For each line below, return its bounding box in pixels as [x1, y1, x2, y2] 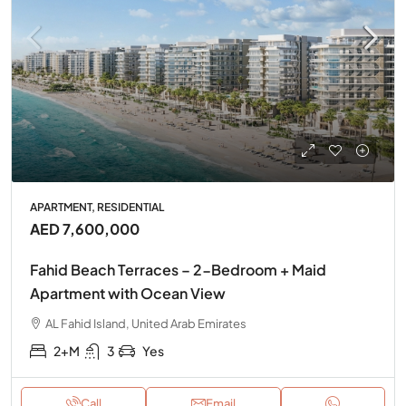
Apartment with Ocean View [30, 283, 226, 303]
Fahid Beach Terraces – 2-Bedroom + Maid [30, 259, 326, 279]
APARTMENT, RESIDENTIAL [30, 199, 164, 214]
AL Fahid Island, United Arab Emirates [45, 315, 246, 331]
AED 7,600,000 [30, 218, 140, 238]
